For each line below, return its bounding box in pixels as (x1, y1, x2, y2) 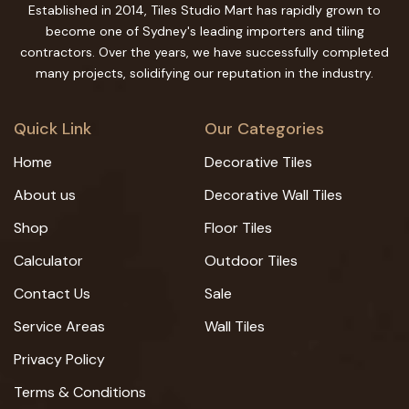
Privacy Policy (14, 350, 105, 369)
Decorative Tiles (204, 152, 312, 172)
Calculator (14, 251, 83, 270)
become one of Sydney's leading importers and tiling (45, 23, 364, 39)
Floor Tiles (204, 218, 272, 237)
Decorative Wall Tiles (204, 185, 342, 204)
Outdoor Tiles (204, 251, 298, 270)
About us (14, 185, 76, 204)
